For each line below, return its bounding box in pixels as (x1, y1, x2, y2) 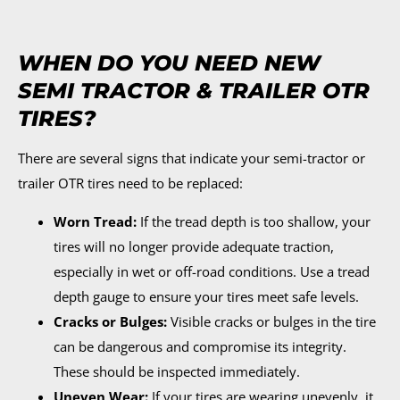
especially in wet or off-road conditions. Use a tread (54, 262, 370, 280)
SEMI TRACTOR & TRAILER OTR (18, 78, 370, 104)
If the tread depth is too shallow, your (137, 212, 371, 230)
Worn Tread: (54, 212, 137, 230)
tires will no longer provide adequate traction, (54, 237, 334, 255)
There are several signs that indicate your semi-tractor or (18, 149, 365, 168)
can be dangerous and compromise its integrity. (54, 337, 346, 355)
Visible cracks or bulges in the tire (167, 312, 376, 330)
